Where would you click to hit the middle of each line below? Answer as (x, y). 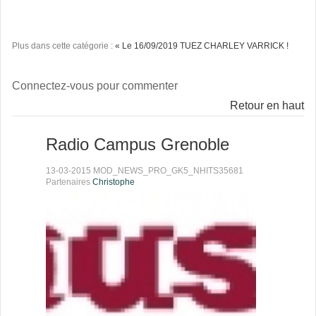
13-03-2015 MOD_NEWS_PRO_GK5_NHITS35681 (145, 171)
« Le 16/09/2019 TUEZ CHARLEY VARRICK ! (202, 46)
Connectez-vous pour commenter (95, 86)
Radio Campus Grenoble (138, 145)
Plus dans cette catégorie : (63, 46)
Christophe (114, 182)
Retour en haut (267, 106)
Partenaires (69, 182)
